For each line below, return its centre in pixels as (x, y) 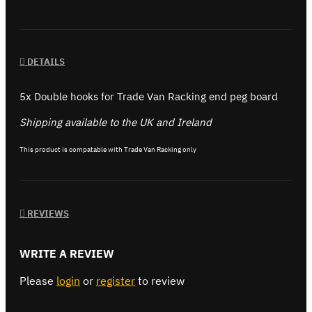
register (116, 280)
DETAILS (45, 62)
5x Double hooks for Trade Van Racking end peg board (149, 97)
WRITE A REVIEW (67, 253)
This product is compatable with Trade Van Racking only (108, 150)
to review (160, 280)
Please (38, 280)
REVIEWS (47, 213)
